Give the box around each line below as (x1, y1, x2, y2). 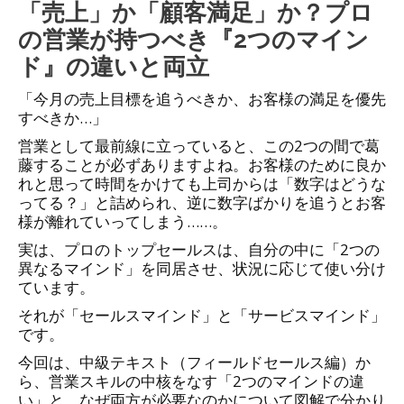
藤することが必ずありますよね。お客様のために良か (18, 154, 386, 176)
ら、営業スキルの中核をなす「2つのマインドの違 (18, 371, 364, 392)
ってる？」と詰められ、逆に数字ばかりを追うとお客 (18, 192, 386, 214)
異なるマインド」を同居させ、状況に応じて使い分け (18, 258, 386, 280)
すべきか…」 (18, 107, 107, 129)
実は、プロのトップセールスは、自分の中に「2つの (18, 239, 380, 261)
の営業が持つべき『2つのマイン (18, 26, 369, 54)
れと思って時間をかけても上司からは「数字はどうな (18, 173, 386, 195)
